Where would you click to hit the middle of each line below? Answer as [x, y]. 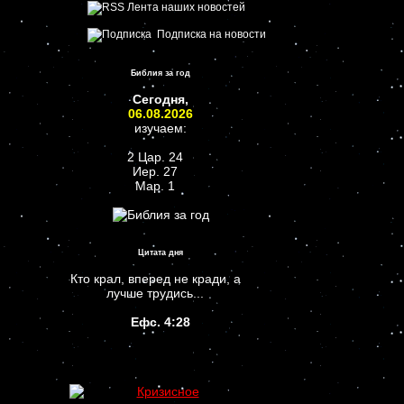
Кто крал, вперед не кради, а [155, 279]
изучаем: [161, 128]
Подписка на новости [209, 34]
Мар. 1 [155, 186]
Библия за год [161, 73]
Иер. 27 [155, 171]
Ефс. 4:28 [161, 322]
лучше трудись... [155, 293]
